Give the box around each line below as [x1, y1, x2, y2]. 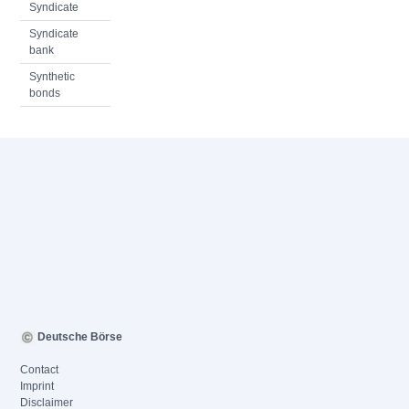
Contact [20, 363, 58, 376]
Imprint [20, 380, 54, 393]
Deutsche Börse [35, 330, 122, 343]
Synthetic [29, 70, 75, 83]
